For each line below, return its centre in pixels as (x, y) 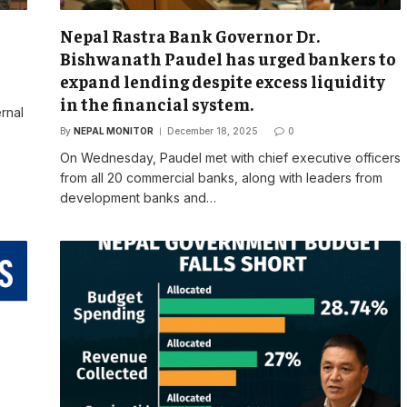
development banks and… (138, 198)
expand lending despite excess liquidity (222, 81)
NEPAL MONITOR (113, 131)
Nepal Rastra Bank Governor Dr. (189, 36)
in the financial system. (156, 104)
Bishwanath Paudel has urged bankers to (228, 59)
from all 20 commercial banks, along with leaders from (221, 178)
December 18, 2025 (212, 131)
